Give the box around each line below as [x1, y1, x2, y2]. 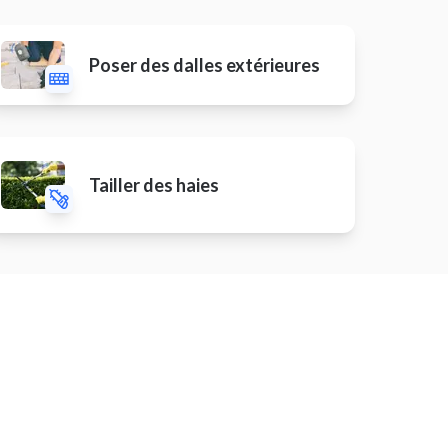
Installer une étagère [113, 407, 253, 426]
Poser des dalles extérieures [89, 54, 320, 76]
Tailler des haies [89, 174, 219, 196]
